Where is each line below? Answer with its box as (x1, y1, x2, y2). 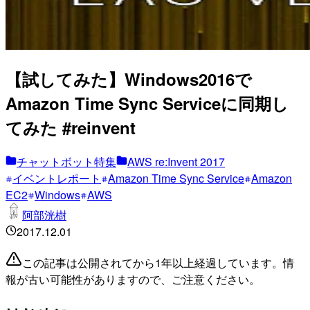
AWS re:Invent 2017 (127, 153, 225, 170)
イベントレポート (12, 170, 101, 186)
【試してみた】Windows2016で (6, 66, 252, 91)
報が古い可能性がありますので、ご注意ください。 (6, 271, 260, 287)
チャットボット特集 (17, 153, 116, 170)
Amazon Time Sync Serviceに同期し (6, 91, 289, 115)
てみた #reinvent (6, 115, 136, 139)
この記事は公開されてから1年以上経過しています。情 (22, 254, 294, 271)
